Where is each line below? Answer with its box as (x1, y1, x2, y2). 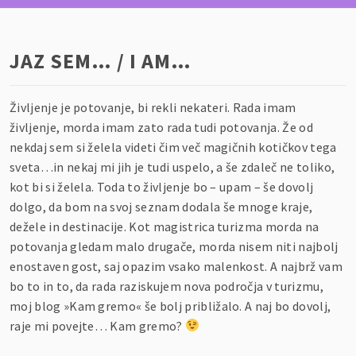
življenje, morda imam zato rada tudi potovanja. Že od (10, 118, 313, 135)
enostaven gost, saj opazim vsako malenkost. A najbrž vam (10, 257, 342, 274)
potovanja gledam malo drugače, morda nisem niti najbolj (10, 238, 339, 254)
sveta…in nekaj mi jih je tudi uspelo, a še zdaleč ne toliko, (10, 158, 335, 175)
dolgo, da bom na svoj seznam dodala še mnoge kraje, (10, 198, 313, 215)
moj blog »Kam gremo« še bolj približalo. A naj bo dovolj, (10, 297, 331, 314)
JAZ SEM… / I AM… (10, 47, 192, 74)
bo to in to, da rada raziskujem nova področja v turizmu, (10, 277, 323, 294)
